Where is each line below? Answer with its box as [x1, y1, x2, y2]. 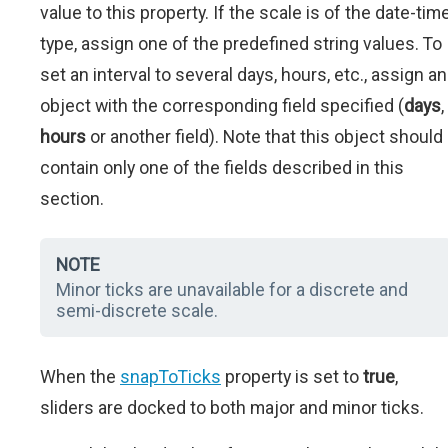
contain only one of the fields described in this [40, 157, 404, 179]
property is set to [221, 366, 363, 388]
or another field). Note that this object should [86, 126, 443, 148]
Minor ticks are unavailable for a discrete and [56, 279, 408, 301]
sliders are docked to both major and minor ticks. [40, 397, 424, 419]
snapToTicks [120, 366, 221, 388]
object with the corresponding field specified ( [40, 95, 404, 117]
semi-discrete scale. [56, 300, 218, 322]
